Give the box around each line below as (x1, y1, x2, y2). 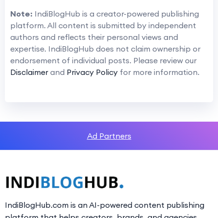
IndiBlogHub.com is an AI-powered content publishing (5, 200, 204, 210)
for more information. (118, 67, 200, 77)
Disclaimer (10, 67, 48, 77)
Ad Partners (87, 131, 131, 141)
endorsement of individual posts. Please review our (10, 55, 197, 66)
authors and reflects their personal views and (10, 32, 178, 42)
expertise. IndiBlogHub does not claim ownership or (10, 44, 200, 54)
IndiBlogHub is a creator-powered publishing (33, 9, 199, 19)
